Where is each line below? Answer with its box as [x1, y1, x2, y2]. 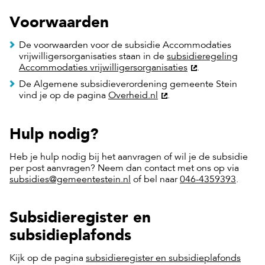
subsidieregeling [167, 51, 238, 62]
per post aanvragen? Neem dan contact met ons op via [9, 163, 239, 173]
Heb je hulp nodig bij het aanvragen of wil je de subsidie [9, 152, 248, 162]
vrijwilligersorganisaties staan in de [19, 51, 167, 62]
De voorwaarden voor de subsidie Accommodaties [19, 40, 231, 50]
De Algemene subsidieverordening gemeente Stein [19, 80, 237, 90]
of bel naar [131, 174, 180, 185]
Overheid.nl [108, 91, 158, 101]
